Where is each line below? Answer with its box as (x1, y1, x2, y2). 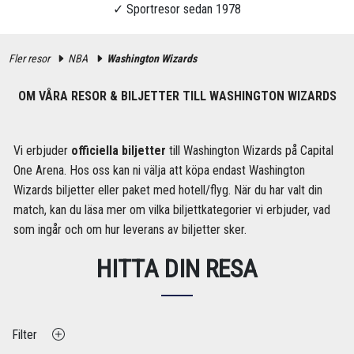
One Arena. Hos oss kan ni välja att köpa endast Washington (13, 163, 305, 179)
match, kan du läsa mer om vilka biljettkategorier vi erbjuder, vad (13, 202, 330, 218)
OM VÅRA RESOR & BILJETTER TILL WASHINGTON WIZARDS (17, 88, 337, 104)
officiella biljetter (70, 143, 166, 159)
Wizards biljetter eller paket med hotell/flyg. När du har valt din (13, 183, 322, 198)
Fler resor (9, 51, 51, 65)
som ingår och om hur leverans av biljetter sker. (13, 222, 247, 238)
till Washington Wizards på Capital (165, 143, 333, 159)
